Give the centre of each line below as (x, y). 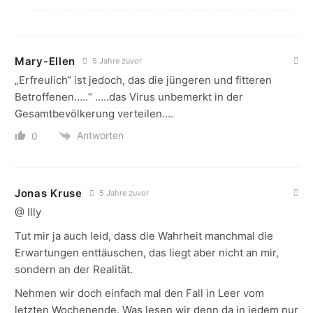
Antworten (100, 135)
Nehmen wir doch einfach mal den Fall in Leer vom (139, 293)
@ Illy (28, 212)
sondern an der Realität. (74, 269)
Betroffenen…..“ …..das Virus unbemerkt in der (129, 96)
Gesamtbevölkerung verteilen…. (94, 113)
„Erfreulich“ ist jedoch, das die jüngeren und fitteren (143, 80)
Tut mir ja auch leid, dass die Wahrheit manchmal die (144, 235)
